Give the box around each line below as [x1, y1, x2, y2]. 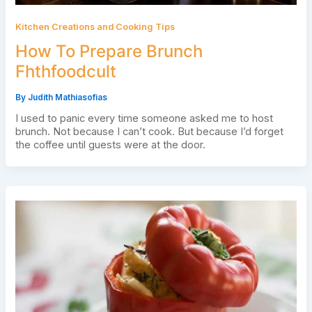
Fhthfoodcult [15, 61, 116, 82]
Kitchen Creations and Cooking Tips [15, 22, 175, 33]
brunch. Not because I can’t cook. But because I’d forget [15, 125, 283, 138]
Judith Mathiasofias [27, 92, 107, 102]
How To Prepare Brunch [15, 41, 203, 62]
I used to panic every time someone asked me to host [15, 111, 273, 125]
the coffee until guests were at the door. [15, 138, 205, 151]
